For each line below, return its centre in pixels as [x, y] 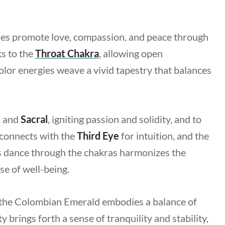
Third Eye [98, 136]
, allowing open [131, 53]
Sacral [34, 119]
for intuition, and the [164, 136]
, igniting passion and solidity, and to [125, 119]
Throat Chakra [67, 53]
